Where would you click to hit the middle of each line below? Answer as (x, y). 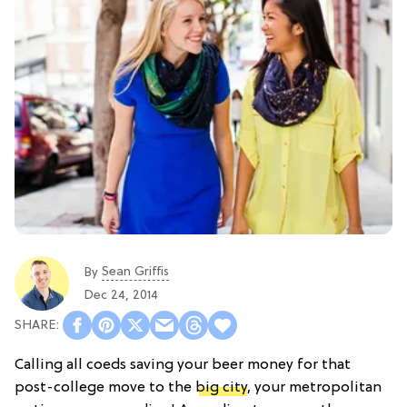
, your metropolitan (314, 388)
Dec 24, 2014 (121, 295)
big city (221, 388)
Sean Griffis (135, 272)
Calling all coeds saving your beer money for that (183, 366)
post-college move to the (105, 388)
